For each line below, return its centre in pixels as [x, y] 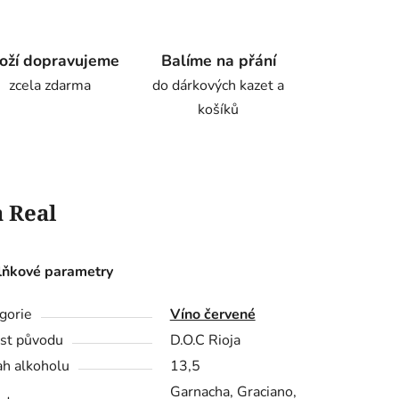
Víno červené [212, 315]
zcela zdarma [49, 86]
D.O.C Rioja [205, 341]
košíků [219, 110]
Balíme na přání [218, 61]
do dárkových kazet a [219, 86]
